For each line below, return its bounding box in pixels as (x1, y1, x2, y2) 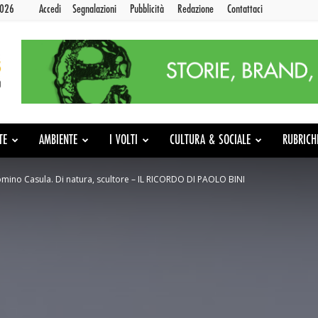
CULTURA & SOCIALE (170, 133, 251, 148)
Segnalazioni (72, 3, 116, 16)
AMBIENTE (39, 133, 77, 148)
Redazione (177, 3, 214, 16)
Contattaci (227, 3, 263, 16)
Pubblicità (130, 3, 164, 16)
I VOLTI (109, 133, 138, 148)
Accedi (39, 3, 61, 16)
